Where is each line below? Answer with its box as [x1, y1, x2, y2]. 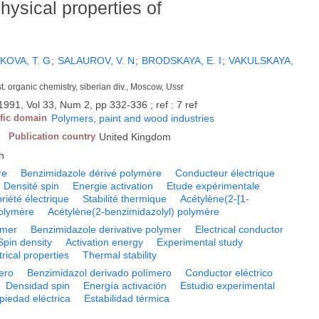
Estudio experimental [180, 280, 276, 292]
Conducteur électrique [175, 167, 276, 179]
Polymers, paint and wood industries [51, 113, 215, 125]
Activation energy [66, 236, 144, 249]
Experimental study [157, 236, 244, 249]
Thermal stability [83, 249, 157, 261]
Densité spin [4, 180, 60, 192]
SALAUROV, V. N [58, 55, 135, 67]
